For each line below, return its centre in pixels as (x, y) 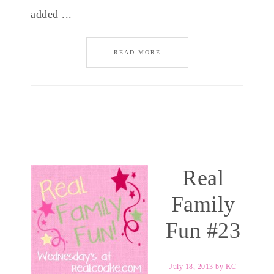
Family (203, 204)
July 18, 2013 (191, 267)
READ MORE (137, 52)
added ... (51, 14)
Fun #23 (203, 231)
